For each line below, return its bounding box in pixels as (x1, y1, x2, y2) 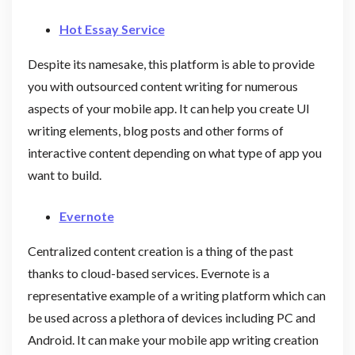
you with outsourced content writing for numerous (27, 78, 298, 94)
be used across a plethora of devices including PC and (27, 309, 315, 325)
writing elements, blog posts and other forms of (27, 122, 284, 138)
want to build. (27, 166, 101, 182)
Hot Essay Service (59, 21, 165, 36)
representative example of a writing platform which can (27, 287, 326, 303)
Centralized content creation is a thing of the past (27, 242, 293, 258)
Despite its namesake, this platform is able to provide (27, 55, 315, 71)
